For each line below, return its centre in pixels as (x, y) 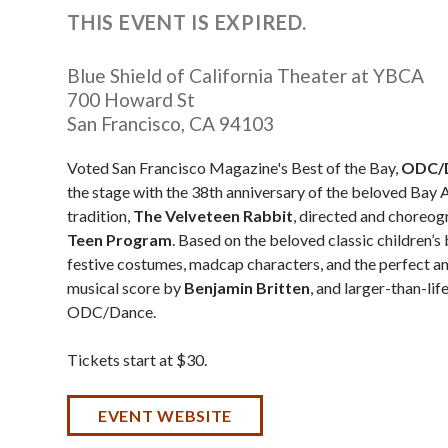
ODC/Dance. (111, 311)
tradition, (100, 215)
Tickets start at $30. (137, 359)
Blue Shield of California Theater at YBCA (245, 76)
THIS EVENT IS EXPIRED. (187, 22)
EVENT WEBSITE (165, 415)
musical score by (125, 287)
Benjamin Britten (247, 287)
